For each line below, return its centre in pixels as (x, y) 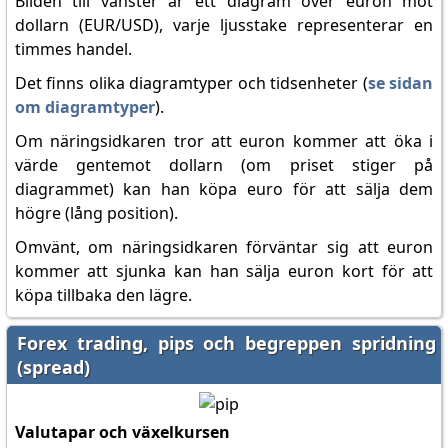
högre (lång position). (96, 213)
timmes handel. (73, 49)
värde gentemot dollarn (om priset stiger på (224, 165)
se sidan (400, 83)
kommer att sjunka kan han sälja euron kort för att (224, 271)
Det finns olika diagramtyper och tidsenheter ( (191, 83)
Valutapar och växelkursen (122, 432)
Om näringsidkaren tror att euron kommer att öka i (224, 141)
